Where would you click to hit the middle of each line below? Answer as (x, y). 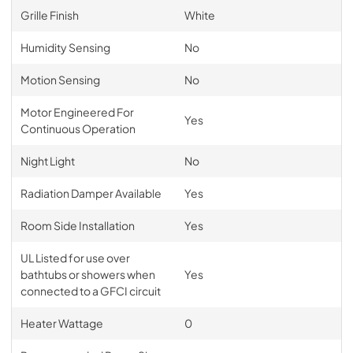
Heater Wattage (61, 323)
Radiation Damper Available (91, 193)
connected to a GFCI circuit (90, 290)
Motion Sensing (60, 79)
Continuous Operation (78, 128)
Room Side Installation (77, 225)
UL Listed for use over (75, 257)
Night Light (47, 160)
